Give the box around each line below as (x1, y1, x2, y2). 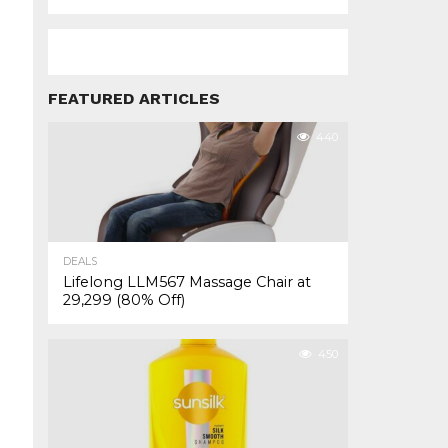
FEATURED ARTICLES (48, 89, 220, 108)
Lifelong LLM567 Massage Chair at (63, 273, 311, 291)
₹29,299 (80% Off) (63, 291, 185, 309)
